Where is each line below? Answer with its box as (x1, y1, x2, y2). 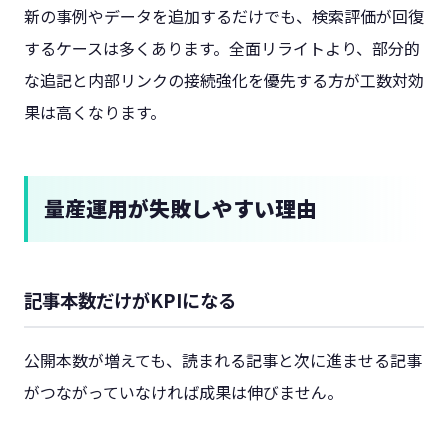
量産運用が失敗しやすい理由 (44, 193, 317, 224)
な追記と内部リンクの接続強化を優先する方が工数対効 (24, 67, 424, 92)
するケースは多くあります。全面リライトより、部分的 (24, 35, 420, 60)
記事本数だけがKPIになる (24, 287, 236, 314)
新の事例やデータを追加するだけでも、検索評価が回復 (24, 3, 424, 28)
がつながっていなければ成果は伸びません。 (24, 380, 343, 405)
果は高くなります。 (24, 99, 166, 124)
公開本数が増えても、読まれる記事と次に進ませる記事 (24, 348, 422, 373)
